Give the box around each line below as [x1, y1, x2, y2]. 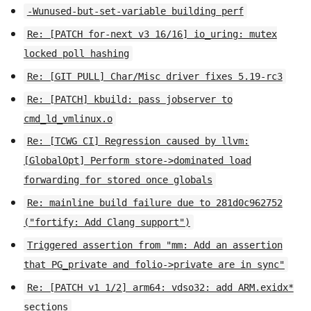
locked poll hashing [24, 48, 129, 60]
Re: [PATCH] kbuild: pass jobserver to [26, 93, 233, 105]
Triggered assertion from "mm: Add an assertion [26, 239, 283, 251]
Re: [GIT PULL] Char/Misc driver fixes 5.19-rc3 [26, 70, 283, 82]
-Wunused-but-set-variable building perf [26, 6, 244, 17]
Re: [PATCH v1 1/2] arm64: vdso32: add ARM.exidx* [26, 281, 294, 293]
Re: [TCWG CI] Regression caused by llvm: [26, 135, 249, 147]
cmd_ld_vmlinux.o [24, 112, 112, 124]
